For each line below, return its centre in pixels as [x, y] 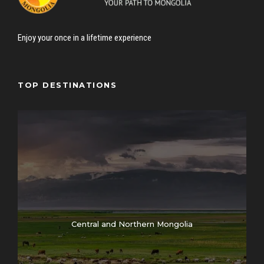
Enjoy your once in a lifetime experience [85, 37]
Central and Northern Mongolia [132, 224]
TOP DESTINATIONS [67, 85]
